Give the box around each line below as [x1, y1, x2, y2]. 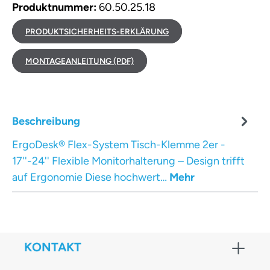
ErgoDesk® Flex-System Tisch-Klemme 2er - [12, 137, 225, 151]
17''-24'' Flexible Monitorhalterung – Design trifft [12, 154, 245, 168]
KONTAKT [24, 239, 81, 254]
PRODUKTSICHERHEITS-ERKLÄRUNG [25, 26, 169, 36]
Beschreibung [12, 114, 80, 128]
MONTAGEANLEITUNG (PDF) [25, 55, 134, 66]
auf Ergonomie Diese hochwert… [12, 170, 169, 184]
